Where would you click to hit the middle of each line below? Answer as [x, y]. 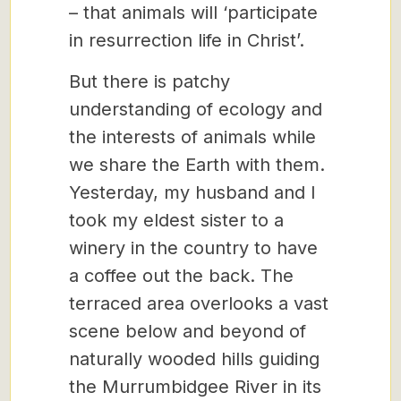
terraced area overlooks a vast [199, 303]
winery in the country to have [193, 248]
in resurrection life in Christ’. [189, 40]
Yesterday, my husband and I [192, 192]
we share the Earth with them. [197, 165]
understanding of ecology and [196, 109]
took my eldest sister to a [176, 220]
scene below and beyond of [188, 331]
